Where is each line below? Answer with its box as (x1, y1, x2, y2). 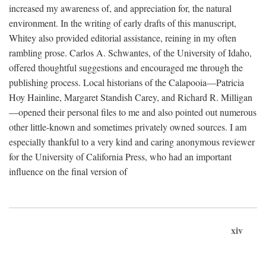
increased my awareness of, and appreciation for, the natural (9, 2, 232, 14)
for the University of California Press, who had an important (9, 150, 232, 163)
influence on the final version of (9, 165, 127, 178)
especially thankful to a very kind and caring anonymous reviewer (9, 135, 255, 148)
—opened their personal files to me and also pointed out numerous (9, 106, 256, 118)
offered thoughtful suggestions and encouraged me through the (9, 61, 243, 74)
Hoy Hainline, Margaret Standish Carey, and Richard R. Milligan (9, 91, 252, 103)
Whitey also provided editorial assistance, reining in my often (9, 31, 236, 44)
